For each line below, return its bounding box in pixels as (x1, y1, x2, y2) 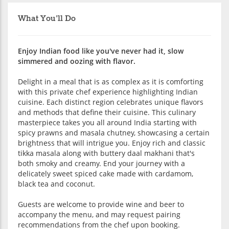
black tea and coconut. (18, 178, 95, 189)
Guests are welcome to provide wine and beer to (18, 199, 184, 209)
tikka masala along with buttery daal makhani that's (18, 148, 195, 158)
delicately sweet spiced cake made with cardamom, (18, 168, 193, 178)
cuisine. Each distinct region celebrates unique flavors (18, 97, 203, 107)
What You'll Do (18, 13, 76, 24)
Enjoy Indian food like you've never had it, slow (18, 45, 184, 56)
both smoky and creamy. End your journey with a (18, 158, 185, 168)
